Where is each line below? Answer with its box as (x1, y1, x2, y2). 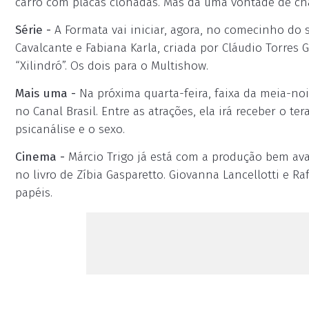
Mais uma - (15, 86, 76, 101)
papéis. (15, 186, 52, 200)
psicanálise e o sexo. (15, 122, 125, 137)
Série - (15, 23, 51, 37)
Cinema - (15, 150, 65, 164)
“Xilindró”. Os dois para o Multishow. (15, 59, 208, 73)
